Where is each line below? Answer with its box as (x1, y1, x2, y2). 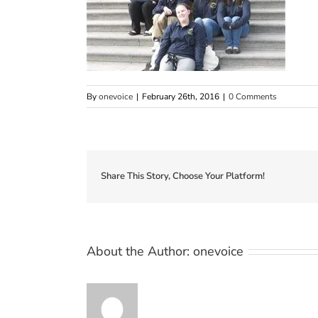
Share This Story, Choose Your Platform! (101, 170, 265, 183)
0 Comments (229, 90, 277, 102)
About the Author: (87, 242, 193, 260)
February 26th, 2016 (142, 90, 219, 102)
